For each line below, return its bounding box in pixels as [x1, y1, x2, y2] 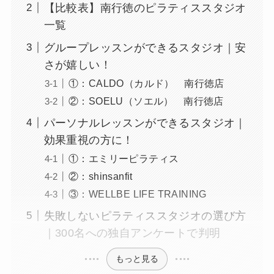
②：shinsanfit [68, 171, 133, 182]
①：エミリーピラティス [68, 152, 179, 164]
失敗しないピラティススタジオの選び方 [43, 210, 246, 222]
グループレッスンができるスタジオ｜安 [43, 41, 246, 54]
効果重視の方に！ [43, 133, 134, 146]
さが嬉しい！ [43, 58, 112, 71]
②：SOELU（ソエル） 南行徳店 [68, 95, 224, 106]
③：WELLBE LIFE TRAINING [68, 188, 207, 200]
